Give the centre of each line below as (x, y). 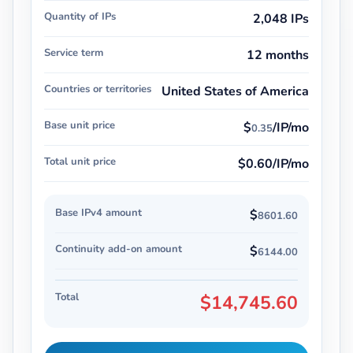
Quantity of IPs (80, 16)
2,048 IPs (281, 19)
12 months (278, 55)
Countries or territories (98, 89)
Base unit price (80, 125)
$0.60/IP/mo (273, 163)
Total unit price (80, 161)
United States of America (235, 91)
